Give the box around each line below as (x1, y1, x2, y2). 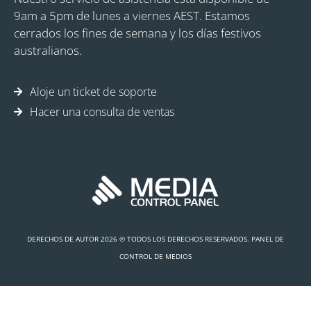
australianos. (14, 42, 82, 59)
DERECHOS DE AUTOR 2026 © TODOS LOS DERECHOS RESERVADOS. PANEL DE (27, 233, 284, 244)
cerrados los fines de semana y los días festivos (14, 25, 261, 42)
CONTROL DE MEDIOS (119, 251, 192, 261)
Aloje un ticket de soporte (29, 83, 157, 99)
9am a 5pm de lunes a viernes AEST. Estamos (14, 8, 250, 24)
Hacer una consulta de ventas (29, 103, 174, 119)
